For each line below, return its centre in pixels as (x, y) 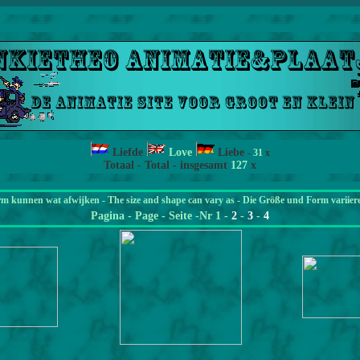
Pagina (109, 216)
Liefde (128, 152)
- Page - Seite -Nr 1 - (180, 216)
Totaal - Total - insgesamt (167, 165)
